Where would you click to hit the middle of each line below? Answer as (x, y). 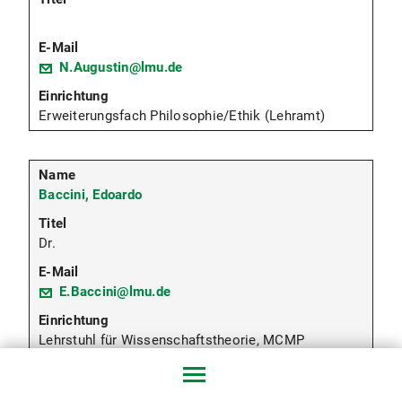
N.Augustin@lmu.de (121, 67)
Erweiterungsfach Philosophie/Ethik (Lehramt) (182, 115)
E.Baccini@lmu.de (115, 291)
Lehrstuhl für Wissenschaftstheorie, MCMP (171, 340)
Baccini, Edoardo (90, 194)
